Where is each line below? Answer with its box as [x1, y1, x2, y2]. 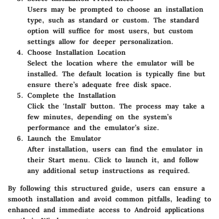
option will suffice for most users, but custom [27, 26, 193, 35]
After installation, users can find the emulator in [27, 144, 203, 153]
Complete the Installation [27, 90, 116, 100]
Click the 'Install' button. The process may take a [27, 101, 204, 110]
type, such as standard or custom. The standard [27, 15, 199, 24]
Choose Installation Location [27, 47, 126, 57]
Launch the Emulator [27, 133, 101, 143]
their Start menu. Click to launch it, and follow [27, 155, 198, 164]
